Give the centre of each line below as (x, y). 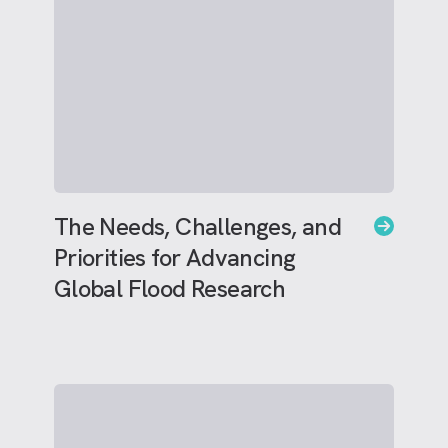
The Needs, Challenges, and (197, 226)
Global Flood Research (169, 288)
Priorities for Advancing (174, 257)
